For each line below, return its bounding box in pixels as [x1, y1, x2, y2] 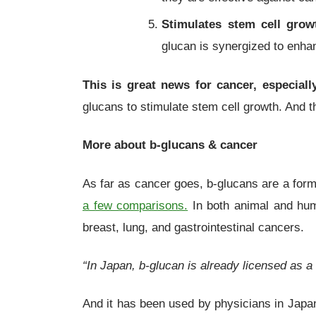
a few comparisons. [83, 197, 188, 212]
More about [83, 138, 150, 152]
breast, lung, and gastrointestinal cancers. [83, 219, 304, 234]
